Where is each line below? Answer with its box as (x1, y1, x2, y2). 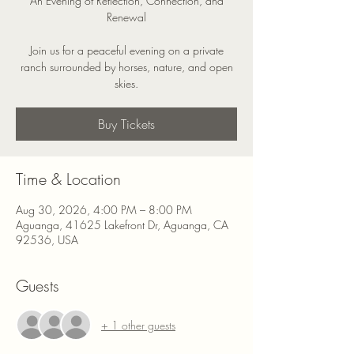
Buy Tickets (98, 115, 155, 134)
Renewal (107, 9, 146, 25)
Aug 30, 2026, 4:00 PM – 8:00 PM (16, 202, 192, 218)
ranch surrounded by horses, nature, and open (20, 59, 233, 75)
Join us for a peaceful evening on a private (29, 43, 224, 58)
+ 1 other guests (101, 317, 175, 333)
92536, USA (16, 232, 78, 248)
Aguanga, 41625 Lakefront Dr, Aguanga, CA (16, 217, 228, 233)
